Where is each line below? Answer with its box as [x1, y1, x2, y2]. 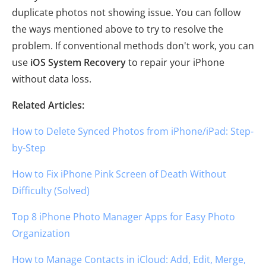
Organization [12, 226, 70, 240]
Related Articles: [12, 98, 84, 112]
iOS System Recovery [28, 55, 126, 69]
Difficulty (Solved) [12, 183, 90, 197]
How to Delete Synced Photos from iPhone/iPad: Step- [12, 124, 254, 138]
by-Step [12, 141, 46, 154]
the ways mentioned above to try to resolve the [12, 22, 223, 36]
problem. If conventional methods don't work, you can [12, 39, 254, 52]
